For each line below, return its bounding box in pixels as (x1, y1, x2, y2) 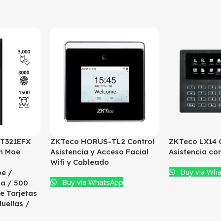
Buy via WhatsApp (60, 177, 124, 187)
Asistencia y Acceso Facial (50, 147, 148, 156)
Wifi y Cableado (50, 157, 109, 167)
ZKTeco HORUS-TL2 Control (50, 137, 154, 146)
